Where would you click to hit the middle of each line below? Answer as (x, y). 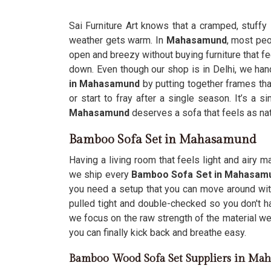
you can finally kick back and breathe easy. (158, 233)
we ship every (100, 175)
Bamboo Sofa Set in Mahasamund (163, 140)
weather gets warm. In (116, 40)
